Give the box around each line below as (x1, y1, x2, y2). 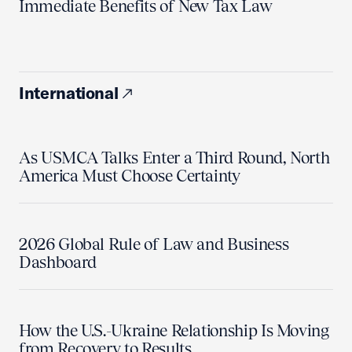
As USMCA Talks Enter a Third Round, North (19, 148, 330, 167)
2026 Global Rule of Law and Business (19, 234, 289, 254)
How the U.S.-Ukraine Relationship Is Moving (19, 321, 329, 340)
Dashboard (19, 252, 97, 272)
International (19, 82, 119, 103)
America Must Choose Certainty (19, 166, 240, 185)
